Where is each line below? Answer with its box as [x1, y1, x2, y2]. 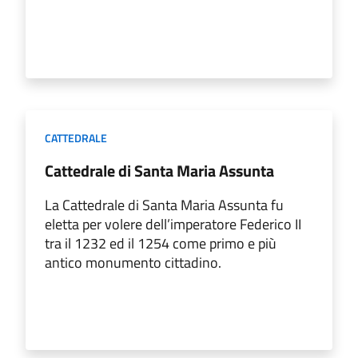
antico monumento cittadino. [45, 251, 221, 273]
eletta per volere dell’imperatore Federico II [45, 213, 301, 235]
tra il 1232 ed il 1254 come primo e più [45, 232, 276, 254]
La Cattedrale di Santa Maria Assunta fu [45, 193, 284, 216]
